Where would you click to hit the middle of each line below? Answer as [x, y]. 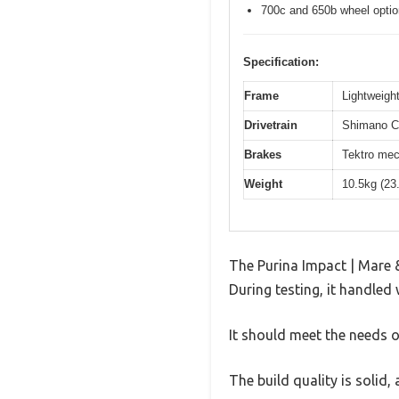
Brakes [263, 155]
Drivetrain [271, 126]
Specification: [281, 62]
